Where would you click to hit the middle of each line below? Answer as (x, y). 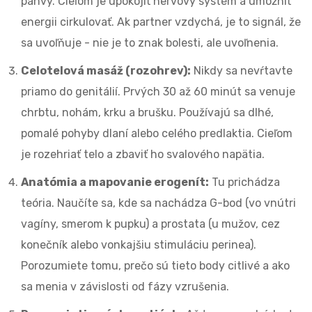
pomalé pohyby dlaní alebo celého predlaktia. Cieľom (157, 134)
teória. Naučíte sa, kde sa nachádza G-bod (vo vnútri (158, 203)
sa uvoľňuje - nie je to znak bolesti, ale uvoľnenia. (150, 43)
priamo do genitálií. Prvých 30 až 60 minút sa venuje (158, 92)
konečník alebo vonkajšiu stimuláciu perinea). (139, 245)
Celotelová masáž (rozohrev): (106, 71)
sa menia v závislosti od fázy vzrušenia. (125, 287)
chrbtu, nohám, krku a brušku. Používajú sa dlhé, (147, 113)
